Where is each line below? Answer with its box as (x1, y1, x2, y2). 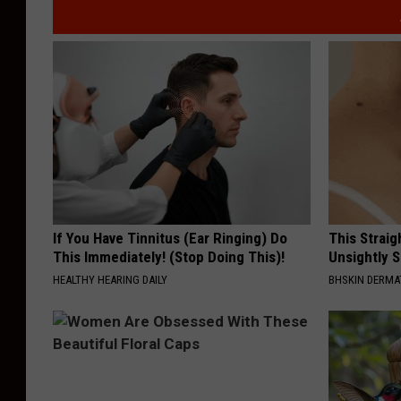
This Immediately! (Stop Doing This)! (53, 247, 285, 266)
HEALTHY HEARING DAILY (53, 272, 167, 286)
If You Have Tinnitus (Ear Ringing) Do (53, 228, 287, 247)
